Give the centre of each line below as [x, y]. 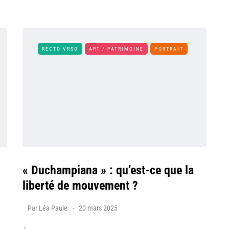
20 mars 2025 [98, 208]
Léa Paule [53, 208]
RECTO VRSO [60, 49]
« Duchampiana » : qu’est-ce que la [108, 170]
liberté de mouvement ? [80, 186]
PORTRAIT [169, 49]
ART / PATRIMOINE [116, 49]
